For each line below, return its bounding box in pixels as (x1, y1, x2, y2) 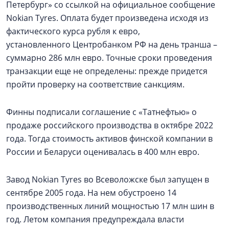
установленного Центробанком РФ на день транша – (6, 39, 217, 50)
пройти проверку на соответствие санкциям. (6, 79, 185, 90)
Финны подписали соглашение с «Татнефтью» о (6, 106, 197, 118)
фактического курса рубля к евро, (6, 26, 140, 37)
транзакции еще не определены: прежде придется (6, 65, 208, 77)
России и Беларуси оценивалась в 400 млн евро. (6, 146, 199, 157)
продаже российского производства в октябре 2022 (6, 120, 213, 131)
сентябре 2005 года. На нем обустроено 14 (6, 187, 176, 198)
